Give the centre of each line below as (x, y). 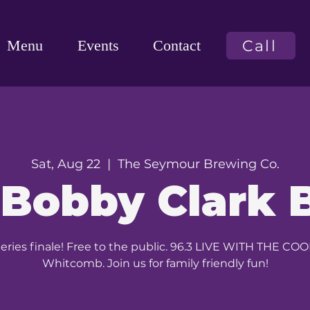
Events (98, 45)
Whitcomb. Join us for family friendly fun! (155, 263)
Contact (176, 45)
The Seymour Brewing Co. (198, 164)
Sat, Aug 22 (65, 164)
